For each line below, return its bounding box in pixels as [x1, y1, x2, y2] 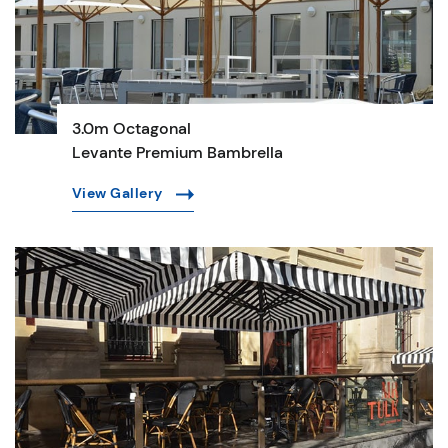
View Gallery [71, 183, 167, 202]
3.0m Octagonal [71, 117, 191, 139]
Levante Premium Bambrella [71, 141, 283, 163]
